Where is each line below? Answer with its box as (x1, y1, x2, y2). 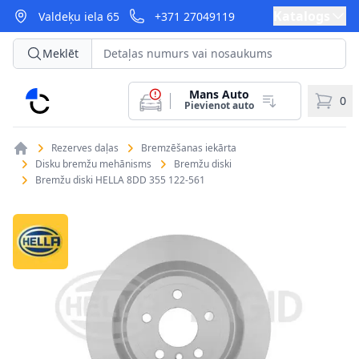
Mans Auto (188, 87, 249, 102)
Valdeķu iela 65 (38, 9, 119, 24)
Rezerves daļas (51, 141, 119, 155)
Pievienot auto (184, 99, 254, 112)
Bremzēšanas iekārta (141, 141, 236, 155)
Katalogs (273, 7, 330, 25)
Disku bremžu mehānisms (35, 157, 151, 171)
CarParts (25, 88, 78, 106)
